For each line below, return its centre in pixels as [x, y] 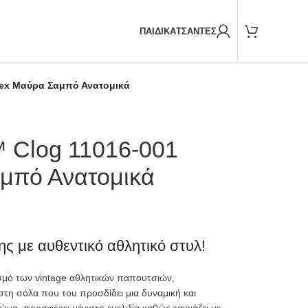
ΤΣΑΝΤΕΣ [196, 31]
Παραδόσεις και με [91, 14]
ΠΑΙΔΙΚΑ [157, 31]
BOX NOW [161, 14]
